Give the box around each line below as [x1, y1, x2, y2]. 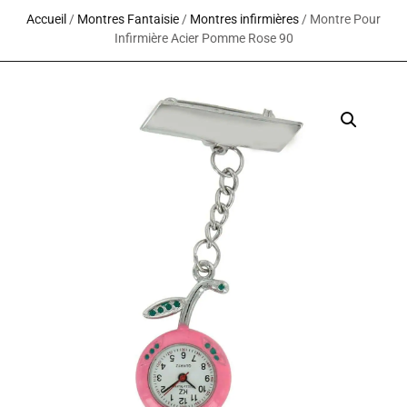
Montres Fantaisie [77, 12, 179, 27]
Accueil [26, 12, 66, 27]
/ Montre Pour [299, 12, 381, 27]
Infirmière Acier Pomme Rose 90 [114, 31, 293, 46]
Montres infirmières [190, 12, 299, 27]
